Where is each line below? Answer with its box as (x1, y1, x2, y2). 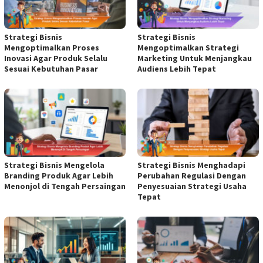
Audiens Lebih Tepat (137, 63, 216, 74)
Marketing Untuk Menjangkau (137, 52, 252, 63)
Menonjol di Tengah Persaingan (4, 180, 126, 191)
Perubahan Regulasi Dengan (137, 170, 246, 181)
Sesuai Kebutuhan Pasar (4, 63, 98, 74)
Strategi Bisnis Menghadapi (137, 159, 245, 170)
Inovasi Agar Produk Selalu (4, 52, 107, 63)
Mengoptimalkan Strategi (137, 42, 239, 53)
